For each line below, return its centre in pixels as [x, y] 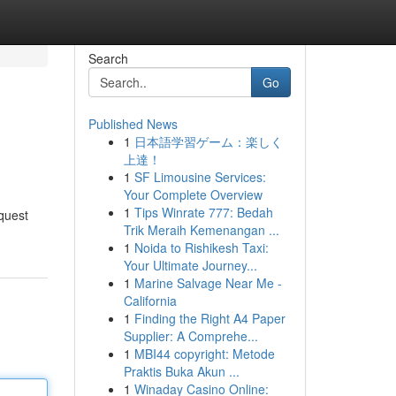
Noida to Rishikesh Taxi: [201, 247]
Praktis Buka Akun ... [181, 371]
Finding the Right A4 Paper [209, 318]
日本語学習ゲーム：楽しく [208, 141]
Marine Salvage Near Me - [208, 283]
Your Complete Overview [193, 194]
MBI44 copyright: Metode [204, 354]
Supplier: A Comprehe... [190, 336]
